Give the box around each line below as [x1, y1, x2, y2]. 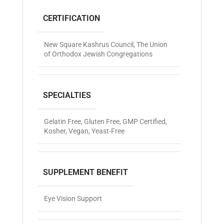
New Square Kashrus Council [44, 40, 133, 49]
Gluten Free [84, 117, 119, 126]
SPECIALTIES [43, 90, 91, 100]
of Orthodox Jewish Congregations [44, 50, 152, 58]
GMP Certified [122, 117, 165, 126]
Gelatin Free [44, 117, 81, 126]
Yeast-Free [91, 127, 124, 135]
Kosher [44, 127, 65, 135]
